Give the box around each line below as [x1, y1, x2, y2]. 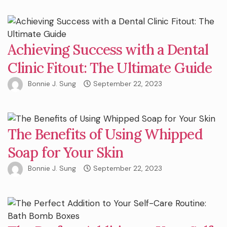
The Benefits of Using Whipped [8, 125, 203, 143]
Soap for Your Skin [8, 143, 124, 162]
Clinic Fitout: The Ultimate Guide [8, 58, 212, 77]
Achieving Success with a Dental [8, 40, 208, 59]
